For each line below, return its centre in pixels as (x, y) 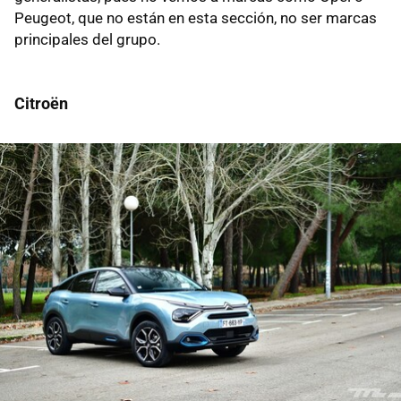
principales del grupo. (87, 40)
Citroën (41, 104)
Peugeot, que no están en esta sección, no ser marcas (196, 18)
